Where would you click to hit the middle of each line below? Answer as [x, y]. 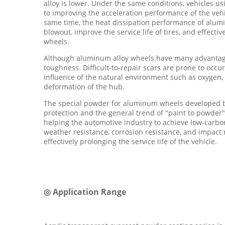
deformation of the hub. [84, 87]
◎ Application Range [85, 192]
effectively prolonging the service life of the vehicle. [130, 141]
